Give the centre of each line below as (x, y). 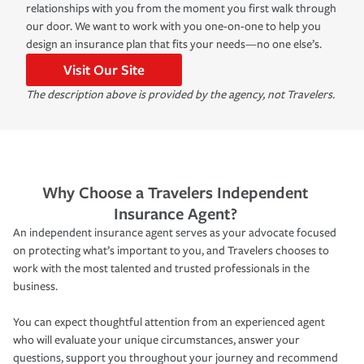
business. (35, 286)
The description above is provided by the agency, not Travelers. (180, 94)
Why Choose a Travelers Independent (175, 192)
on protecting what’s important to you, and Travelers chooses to (171, 250)
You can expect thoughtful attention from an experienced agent (169, 322)
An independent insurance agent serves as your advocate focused (175, 232)
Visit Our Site (104, 69)
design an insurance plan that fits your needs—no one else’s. (174, 44)
